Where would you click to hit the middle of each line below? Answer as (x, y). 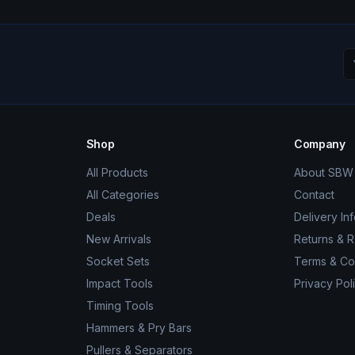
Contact (315, 195)
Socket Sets (118, 261)
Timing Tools (120, 305)
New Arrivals (118, 239)
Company (320, 144)
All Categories (122, 195)
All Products (117, 172)
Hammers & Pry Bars (139, 328)
